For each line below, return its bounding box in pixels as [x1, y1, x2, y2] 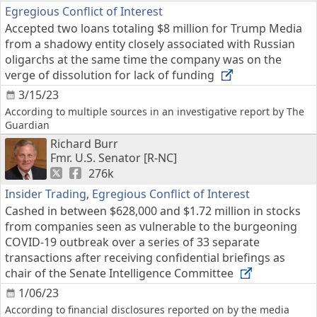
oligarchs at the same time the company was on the [5, 52, 282, 67]
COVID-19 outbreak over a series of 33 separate [5, 234, 260, 250]
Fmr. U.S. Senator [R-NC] [50, 150, 177, 166]
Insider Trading [5, 186, 86, 202]
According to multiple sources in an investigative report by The [5, 105, 304, 118]
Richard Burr [50, 136, 118, 151]
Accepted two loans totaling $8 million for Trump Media [5, 21, 302, 36]
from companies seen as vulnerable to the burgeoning [5, 219, 297, 234]
